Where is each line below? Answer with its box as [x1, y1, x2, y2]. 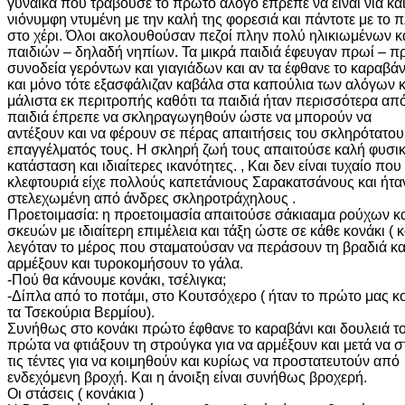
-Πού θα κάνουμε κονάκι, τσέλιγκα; [7, 271, 226, 287]
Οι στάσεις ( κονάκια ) [7, 385, 144, 401]
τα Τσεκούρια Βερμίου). [7, 304, 155, 320]
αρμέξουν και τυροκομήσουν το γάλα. [7, 255, 243, 271]
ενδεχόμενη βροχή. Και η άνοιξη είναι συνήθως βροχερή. [7, 369, 367, 385]
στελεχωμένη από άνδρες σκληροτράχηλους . [7, 190, 296, 206]
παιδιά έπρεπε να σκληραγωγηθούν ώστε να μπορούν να [7, 108, 372, 125]
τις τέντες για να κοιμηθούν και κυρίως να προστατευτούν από [7, 353, 400, 369]
